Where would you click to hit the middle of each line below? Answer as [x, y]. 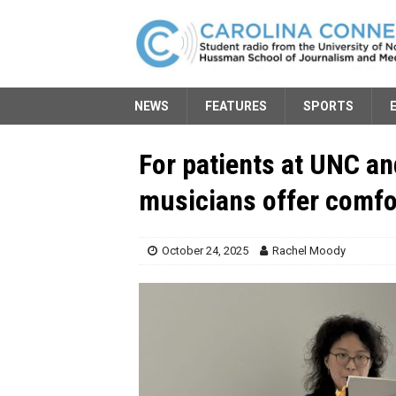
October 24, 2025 [205, 250]
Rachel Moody [309, 250]
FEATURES [236, 106]
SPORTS [328, 106]
